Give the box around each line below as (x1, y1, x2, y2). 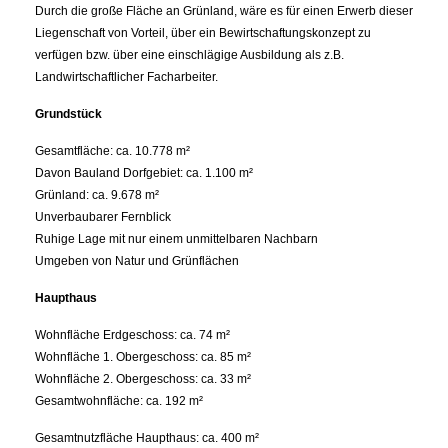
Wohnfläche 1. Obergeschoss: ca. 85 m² (35, 350, 251, 364)
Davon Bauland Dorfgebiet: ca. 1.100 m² (35, 166, 253, 180)
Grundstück (35, 107, 102, 121)
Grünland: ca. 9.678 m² (35, 188, 159, 202)
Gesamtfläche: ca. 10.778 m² (35, 144, 190, 158)
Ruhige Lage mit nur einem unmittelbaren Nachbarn (35, 232, 318, 246)
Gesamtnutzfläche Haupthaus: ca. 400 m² (35, 431, 259, 445)
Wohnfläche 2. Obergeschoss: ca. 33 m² (35, 372, 251, 386)
